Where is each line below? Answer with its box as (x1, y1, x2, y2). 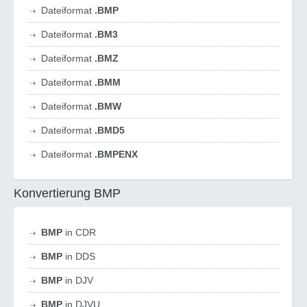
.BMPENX (95, 149, 138, 160)
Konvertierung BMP (14, 186, 121, 200)
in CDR (62, 227, 96, 238)
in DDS (62, 251, 95, 262)
